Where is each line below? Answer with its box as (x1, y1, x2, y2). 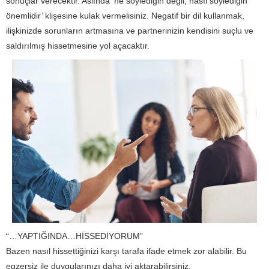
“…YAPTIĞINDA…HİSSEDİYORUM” (6, 231, 143, 241)
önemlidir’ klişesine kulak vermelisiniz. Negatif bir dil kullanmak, (6, 11, 244, 21)
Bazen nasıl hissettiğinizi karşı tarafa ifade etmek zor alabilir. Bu (6, 246, 247, 256)
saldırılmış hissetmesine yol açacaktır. (6, 41, 150, 51)
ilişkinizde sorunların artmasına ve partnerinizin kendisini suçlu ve (6, 26, 253, 36)
